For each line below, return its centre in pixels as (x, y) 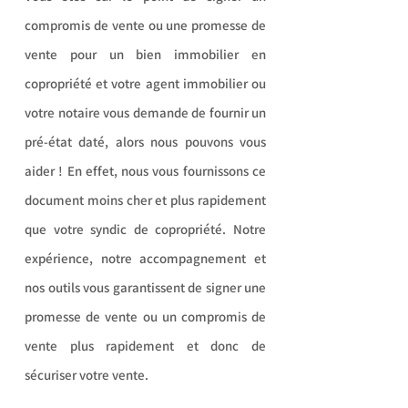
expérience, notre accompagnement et (145, 258)
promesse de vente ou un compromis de (145, 316)
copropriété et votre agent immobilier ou (145, 83)
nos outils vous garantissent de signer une (145, 287)
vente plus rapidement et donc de (145, 346)
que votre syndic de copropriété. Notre (145, 229)
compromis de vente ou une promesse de (145, 25)
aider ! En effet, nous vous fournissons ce (145, 171)
